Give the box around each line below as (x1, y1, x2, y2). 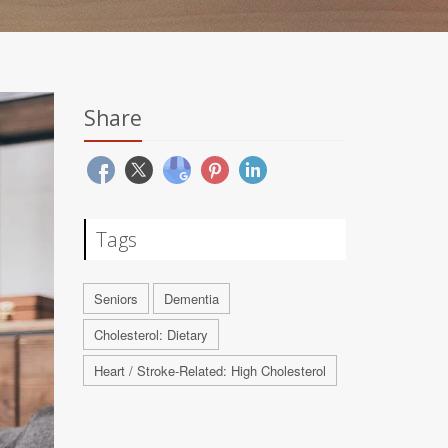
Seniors (93, 289, 138, 308)
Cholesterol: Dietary (93, 325, 208, 344)
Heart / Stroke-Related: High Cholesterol (93, 361, 326, 380)
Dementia (163, 289, 219, 308)
